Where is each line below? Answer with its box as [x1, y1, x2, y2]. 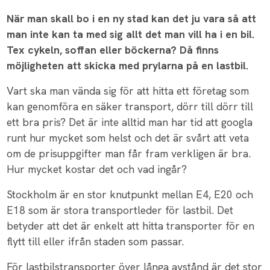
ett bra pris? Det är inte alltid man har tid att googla [7, 115, 253, 130]
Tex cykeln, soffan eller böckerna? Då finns [7, 43, 219, 57]
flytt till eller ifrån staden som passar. [7, 234, 184, 249]
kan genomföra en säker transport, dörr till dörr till [7, 99, 254, 114]
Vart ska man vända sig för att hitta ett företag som [7, 84, 250, 98]
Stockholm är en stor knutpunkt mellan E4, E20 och [7, 187, 254, 202]
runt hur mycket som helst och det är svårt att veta [7, 131, 250, 145]
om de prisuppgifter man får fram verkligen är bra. [7, 146, 251, 161]
